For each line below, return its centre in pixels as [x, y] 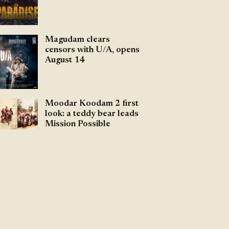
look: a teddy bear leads [91, 114]
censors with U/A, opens [92, 50]
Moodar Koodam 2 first [91, 104]
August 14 [64, 60]
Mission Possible [77, 124]
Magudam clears [77, 40]
